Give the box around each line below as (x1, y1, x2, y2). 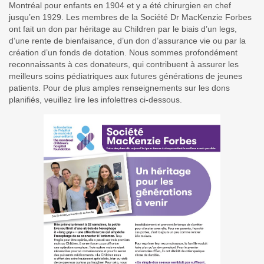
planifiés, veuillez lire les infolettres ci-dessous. (9, 95, 182, 105)
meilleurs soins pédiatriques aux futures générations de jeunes (9, 71, 242, 81)
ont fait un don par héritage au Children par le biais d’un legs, (9, 24, 237, 34)
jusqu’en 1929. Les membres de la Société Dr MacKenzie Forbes (9, 12, 252, 22)
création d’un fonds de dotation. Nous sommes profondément (9, 48, 237, 58)
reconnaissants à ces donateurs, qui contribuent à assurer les (9, 60, 239, 70)
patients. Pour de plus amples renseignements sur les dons (9, 83, 230, 93)
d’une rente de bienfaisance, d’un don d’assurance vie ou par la (9, 36, 246, 46)
